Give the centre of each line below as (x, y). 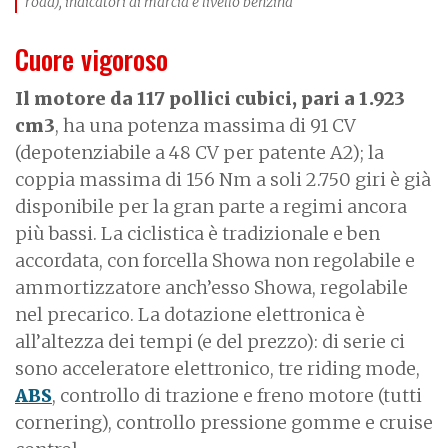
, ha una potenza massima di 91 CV (205, 125)
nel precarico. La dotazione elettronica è (190, 314)
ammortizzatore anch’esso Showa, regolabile (211, 287)
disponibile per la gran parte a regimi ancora (211, 206)
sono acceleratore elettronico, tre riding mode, (217, 368)
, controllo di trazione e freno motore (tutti (237, 395)
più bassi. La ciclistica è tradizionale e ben (197, 233)
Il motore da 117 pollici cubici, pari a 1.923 (210, 98)
